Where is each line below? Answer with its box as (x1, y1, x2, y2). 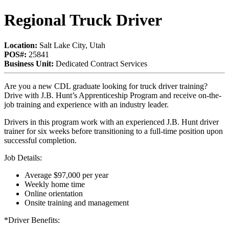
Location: (4, 40, 37, 50)
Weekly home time (25, 179, 85, 189)
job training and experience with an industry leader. (4, 100, 169, 109)
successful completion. (4, 135, 77, 145)
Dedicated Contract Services (54, 59, 147, 68)
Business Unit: (4, 59, 54, 68)
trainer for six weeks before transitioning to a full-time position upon (4, 126, 223, 135)
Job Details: (4, 153, 42, 162)
